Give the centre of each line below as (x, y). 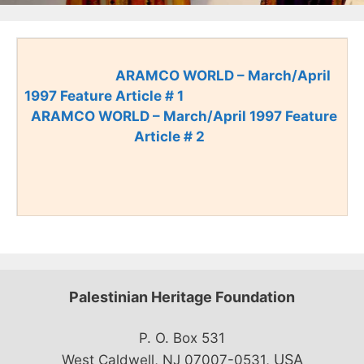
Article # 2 (169, 136)
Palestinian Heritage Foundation (182, 297)
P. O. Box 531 (182, 338)
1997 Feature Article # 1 (104, 96)
